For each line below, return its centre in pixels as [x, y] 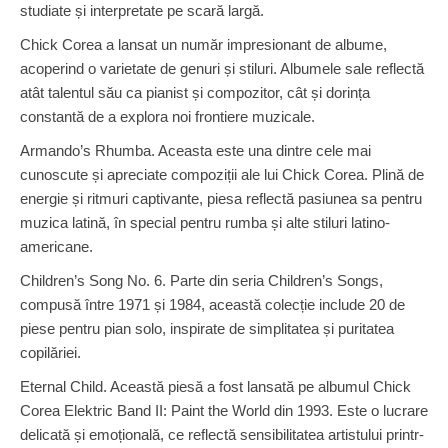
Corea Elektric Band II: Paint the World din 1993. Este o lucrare [224, 410]
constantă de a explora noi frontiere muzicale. [167, 116]
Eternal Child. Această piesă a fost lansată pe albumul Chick [215, 386]
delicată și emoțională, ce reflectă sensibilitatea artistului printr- [222, 434]
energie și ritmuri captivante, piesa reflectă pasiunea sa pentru [221, 198]
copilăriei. [50, 352]
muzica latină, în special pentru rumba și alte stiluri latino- [205, 222]
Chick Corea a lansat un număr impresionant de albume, [203, 44]
